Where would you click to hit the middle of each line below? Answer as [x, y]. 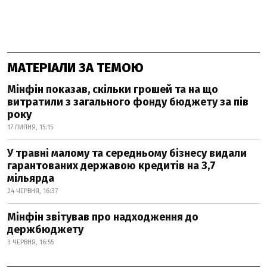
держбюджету [45, 230]
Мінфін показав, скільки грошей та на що [113, 90]
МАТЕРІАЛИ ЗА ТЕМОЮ [75, 68]
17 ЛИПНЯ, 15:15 [30, 128]
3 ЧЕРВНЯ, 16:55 [30, 243]
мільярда [31, 178]
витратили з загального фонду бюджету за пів [128, 102]
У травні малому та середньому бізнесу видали [127, 153]
